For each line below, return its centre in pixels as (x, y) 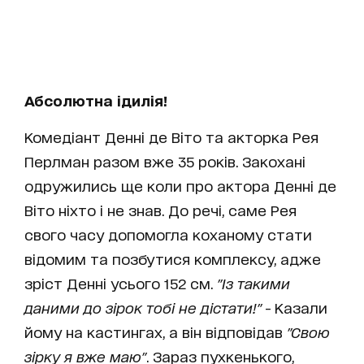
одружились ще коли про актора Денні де (180, 186)
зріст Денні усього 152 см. (121, 283)
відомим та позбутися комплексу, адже (173, 259)
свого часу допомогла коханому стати (168, 234)
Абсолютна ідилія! (96, 100)
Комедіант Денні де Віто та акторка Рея (171, 137)
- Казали (295, 308)
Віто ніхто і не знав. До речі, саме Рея (160, 210)
